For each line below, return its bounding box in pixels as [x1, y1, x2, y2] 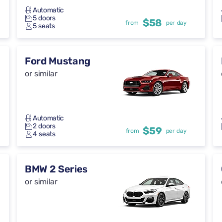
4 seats [33, 130, 55, 139]
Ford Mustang [25, 55, 91, 67]
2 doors [33, 122, 55, 131]
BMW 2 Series [25, 163, 88, 175]
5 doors [33, 14, 55, 23]
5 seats [33, 22, 55, 31]
